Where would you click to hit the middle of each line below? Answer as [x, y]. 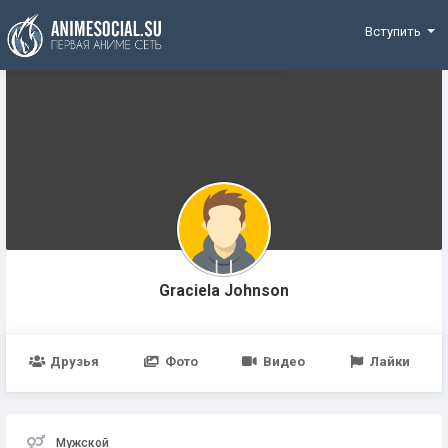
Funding [86, 18]
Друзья [75, 361]
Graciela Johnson [224, 291]
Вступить [392, 31]
